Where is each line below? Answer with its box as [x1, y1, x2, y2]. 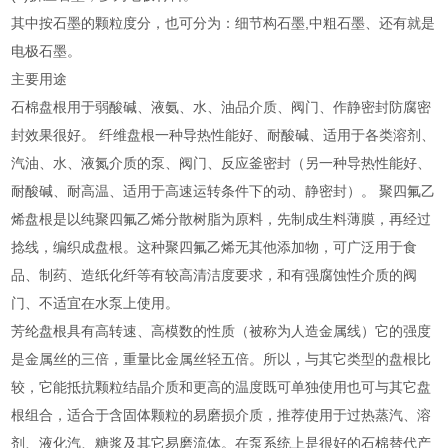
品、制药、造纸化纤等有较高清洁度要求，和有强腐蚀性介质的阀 [11, 266, 418, 283]
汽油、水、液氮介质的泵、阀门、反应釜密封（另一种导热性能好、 [11, 154, 432, 171]
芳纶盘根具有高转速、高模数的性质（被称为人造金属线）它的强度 [11, 322, 432, 339]
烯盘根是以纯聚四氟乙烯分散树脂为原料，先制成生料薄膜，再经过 [11, 210, 432, 227]
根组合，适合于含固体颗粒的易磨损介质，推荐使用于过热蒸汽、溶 [11, 406, 432, 423]
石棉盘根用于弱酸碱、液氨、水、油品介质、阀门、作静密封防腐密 [11, 98, 432, 115]
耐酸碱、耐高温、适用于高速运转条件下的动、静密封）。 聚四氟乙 [11, 182, 436, 199]
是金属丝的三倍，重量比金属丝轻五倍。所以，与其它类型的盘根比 [11, 350, 432, 367]
